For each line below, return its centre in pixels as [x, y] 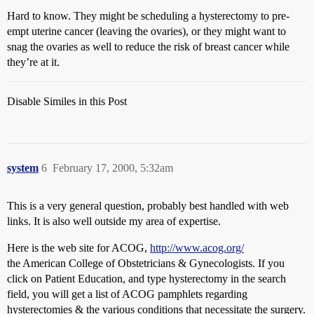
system [23, 168]
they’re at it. [33, 62]
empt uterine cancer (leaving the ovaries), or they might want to [146, 31]
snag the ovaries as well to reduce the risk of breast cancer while [148, 47]
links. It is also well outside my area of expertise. [114, 221]
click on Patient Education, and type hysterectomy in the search [146, 279]
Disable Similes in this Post [67, 101]
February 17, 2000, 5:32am [113, 168]
